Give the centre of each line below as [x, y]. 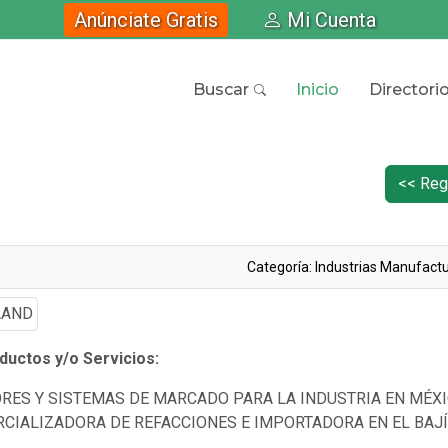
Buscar [221, 89]
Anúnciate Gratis [145, 19]
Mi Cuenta [331, 19]
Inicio [317, 89]
